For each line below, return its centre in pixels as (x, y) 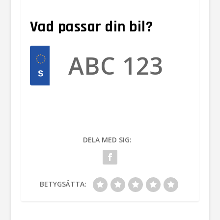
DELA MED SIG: (108, 139)
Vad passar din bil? (91, 27)
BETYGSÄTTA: (63, 184)
